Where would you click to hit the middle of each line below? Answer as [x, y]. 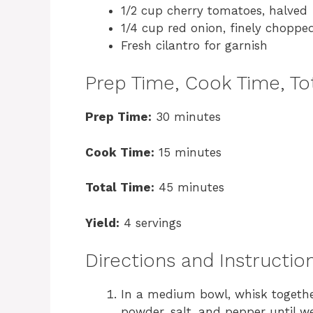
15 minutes [188, 152]
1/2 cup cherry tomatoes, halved [214, 10]
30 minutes [186, 117]
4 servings [151, 223]
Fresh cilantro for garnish [194, 45]
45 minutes [189, 188]
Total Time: [120, 188]
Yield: [102, 223]
